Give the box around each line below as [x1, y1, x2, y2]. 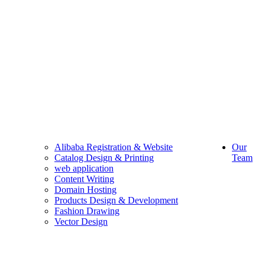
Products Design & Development [54, 195, 178, 205]
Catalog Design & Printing [54, 153, 154, 163]
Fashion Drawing [54, 206, 119, 216]
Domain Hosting [54, 185, 117, 195]
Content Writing [54, 174, 114, 184]
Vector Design [54, 216, 108, 227]
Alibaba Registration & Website [54, 142, 173, 152]
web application [54, 163, 114, 173]
